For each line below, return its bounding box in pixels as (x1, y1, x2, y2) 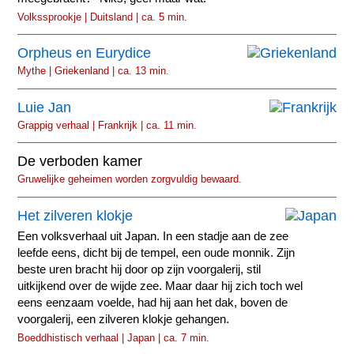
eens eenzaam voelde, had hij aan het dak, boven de (17, 296, 288, 309)
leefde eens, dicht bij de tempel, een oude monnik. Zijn (17, 246, 296, 259)
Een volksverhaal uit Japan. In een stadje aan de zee (17, 229, 289, 243)
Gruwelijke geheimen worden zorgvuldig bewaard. (17, 173, 243, 186)
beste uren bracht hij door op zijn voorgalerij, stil (17, 262, 262, 276)
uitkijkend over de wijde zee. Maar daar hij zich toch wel (17, 279, 303, 292)
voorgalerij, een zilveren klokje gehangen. (17, 312, 230, 326)
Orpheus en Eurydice (17, 45, 152, 62)
